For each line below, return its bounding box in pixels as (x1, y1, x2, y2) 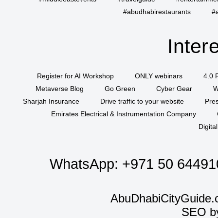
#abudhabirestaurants (123, 8, 191, 16)
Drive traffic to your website (100, 97, 184, 105)
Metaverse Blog (35, 85, 84, 92)
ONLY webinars (134, 72, 182, 80)
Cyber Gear (156, 85, 192, 92)
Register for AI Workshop (36, 72, 114, 80)
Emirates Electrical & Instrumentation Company (51, 110, 196, 118)
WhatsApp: (50, 156, 122, 172)
